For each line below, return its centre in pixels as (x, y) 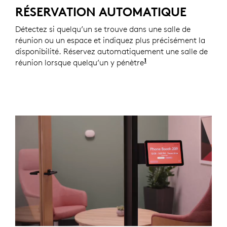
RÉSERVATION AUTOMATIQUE (101, 12)
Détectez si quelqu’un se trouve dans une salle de (103, 29)
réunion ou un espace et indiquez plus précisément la (110, 40)
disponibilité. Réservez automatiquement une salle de (111, 51)
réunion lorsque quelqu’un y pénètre (80, 63)
